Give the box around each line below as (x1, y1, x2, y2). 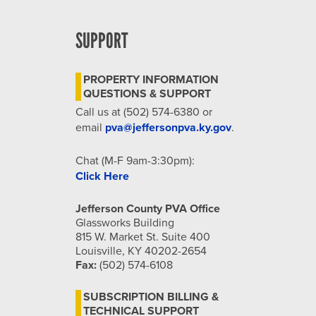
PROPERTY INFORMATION (83, 73, 219, 87)
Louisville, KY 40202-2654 (75, 244, 207, 258)
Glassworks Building (75, 216, 174, 230)
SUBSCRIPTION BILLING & (83, 290, 219, 304)
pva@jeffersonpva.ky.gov (105, 121, 231, 135)
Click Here (75, 169, 129, 183)
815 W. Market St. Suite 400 (75, 230, 210, 244)
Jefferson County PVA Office (75, 202, 220, 216)
